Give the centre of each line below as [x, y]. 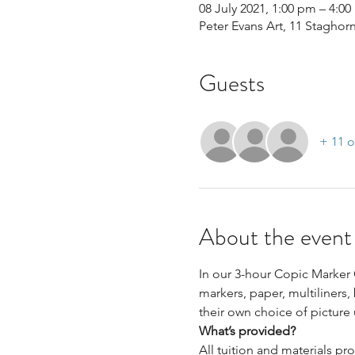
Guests [231, 84]
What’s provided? [247, 331]
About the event [275, 237]
